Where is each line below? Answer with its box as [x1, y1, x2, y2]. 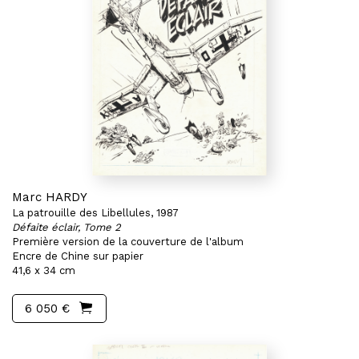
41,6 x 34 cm [12, 264, 75, 276]
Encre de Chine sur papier [12, 250, 143, 262]
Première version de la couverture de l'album [12, 236, 244, 248]
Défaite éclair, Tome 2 [12, 221, 121, 233]
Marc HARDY [12, 190, 87, 204]
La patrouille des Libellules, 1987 [12, 207, 179, 219]
